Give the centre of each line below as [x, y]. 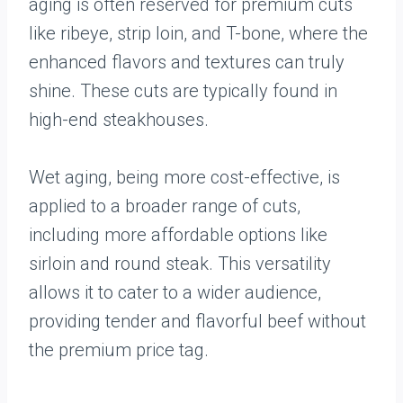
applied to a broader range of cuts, [165, 206]
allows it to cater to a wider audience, [175, 292]
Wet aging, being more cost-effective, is [184, 177]
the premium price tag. [119, 350]
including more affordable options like [178, 235]
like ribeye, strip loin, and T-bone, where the [198, 33]
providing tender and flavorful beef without [197, 321]
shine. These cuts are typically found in [183, 91]
